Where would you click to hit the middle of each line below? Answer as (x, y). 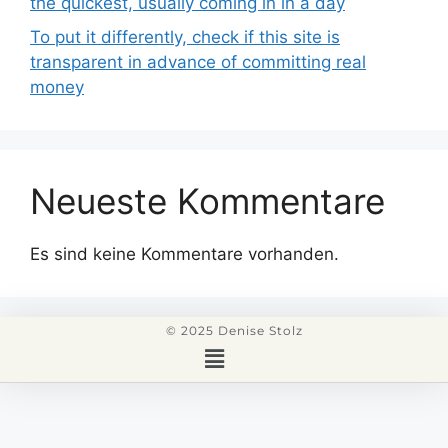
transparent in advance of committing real (198, 61)
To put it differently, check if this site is (185, 36)
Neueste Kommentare (207, 200)
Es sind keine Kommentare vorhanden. (184, 253)
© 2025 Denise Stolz (234, 330)
